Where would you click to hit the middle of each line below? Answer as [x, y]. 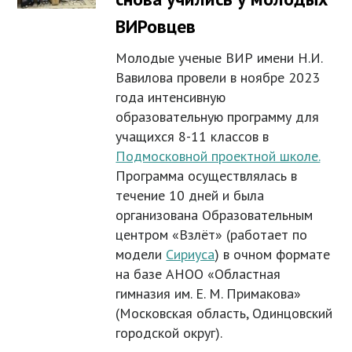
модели [141, 255]
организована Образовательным [214, 215]
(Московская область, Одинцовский [224, 313]
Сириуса [191, 255]
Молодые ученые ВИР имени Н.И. [219, 58]
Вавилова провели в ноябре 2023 [218, 78]
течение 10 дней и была [190, 196]
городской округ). [169, 333]
